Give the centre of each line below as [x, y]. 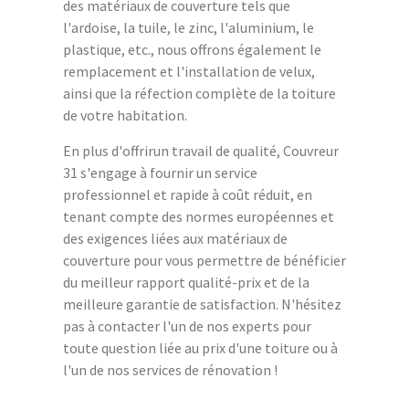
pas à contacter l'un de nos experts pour [187, 325]
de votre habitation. [125, 115]
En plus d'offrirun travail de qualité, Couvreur [201, 150]
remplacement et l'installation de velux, [189, 71]
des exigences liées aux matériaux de [175, 238]
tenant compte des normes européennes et [199, 216]
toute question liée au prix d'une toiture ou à [200, 347]
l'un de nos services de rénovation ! [170, 369]
